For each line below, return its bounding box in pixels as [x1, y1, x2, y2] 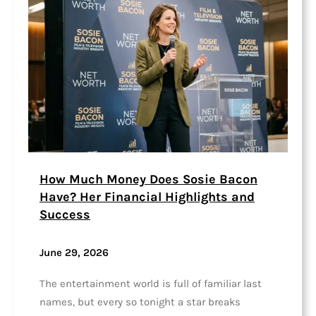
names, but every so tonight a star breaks [39, 295, 241, 308]
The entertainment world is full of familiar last [39, 276, 262, 290]
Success [39, 207, 90, 223]
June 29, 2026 [39, 246, 109, 260]
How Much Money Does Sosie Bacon [39, 171, 257, 188]
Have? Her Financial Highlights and [39, 189, 255, 205]
